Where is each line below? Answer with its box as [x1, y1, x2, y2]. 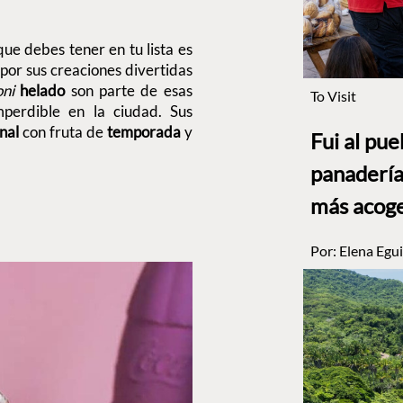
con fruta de [22, 121, 108, 141]
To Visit [309, 86, 356, 104]
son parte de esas [70, 80, 193, 100]
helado [20, 80, 71, 100]
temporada [107, 121, 184, 141]
